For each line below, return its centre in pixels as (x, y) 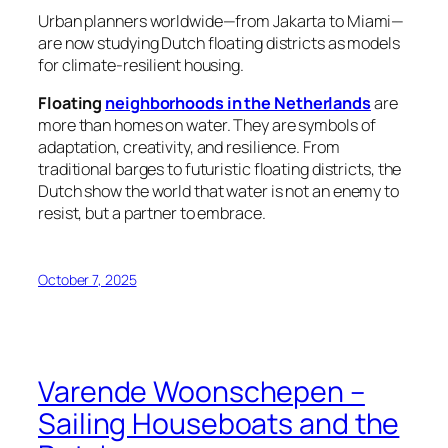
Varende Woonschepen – (201, 391)
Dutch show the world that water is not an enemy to (218, 191)
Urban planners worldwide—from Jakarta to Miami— (221, 20)
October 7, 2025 (87, 280)
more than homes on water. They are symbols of (207, 125)
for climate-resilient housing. (141, 64)
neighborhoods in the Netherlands (238, 103)
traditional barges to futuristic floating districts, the (220, 169)
